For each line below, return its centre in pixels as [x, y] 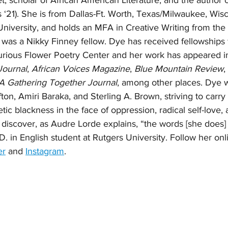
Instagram [45, 151]
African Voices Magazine [81, 69]
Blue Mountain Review [179, 69]
